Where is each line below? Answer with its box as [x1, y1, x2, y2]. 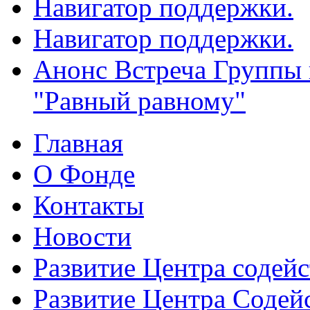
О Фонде [33, 159, 135, 189]
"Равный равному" [33, 86, 246, 116]
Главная [33, 128, 123, 158]
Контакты [33, 190, 144, 220]
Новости [33, 221, 131, 251]
